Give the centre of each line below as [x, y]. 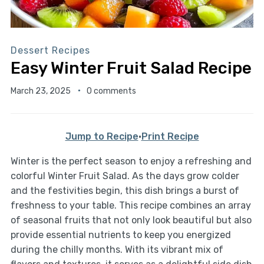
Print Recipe [170, 136]
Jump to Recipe [102, 136]
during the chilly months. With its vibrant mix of [117, 249]
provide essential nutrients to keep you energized [121, 235]
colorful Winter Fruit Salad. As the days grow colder [125, 176]
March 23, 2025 [40, 91]
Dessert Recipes [50, 50]
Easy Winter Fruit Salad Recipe [131, 68]
